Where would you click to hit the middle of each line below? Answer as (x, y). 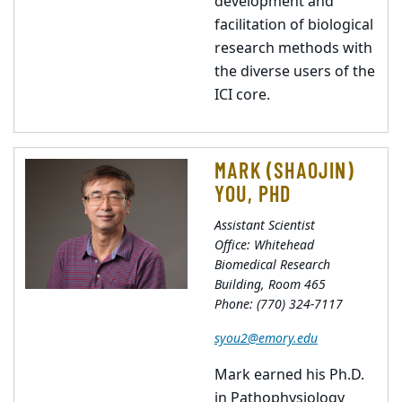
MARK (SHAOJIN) (284, 170)
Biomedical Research (272, 265)
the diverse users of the (295, 72)
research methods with (293, 48)
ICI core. (242, 95)
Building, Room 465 (270, 285)
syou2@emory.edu (266, 339)
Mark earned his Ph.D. (289, 375)
